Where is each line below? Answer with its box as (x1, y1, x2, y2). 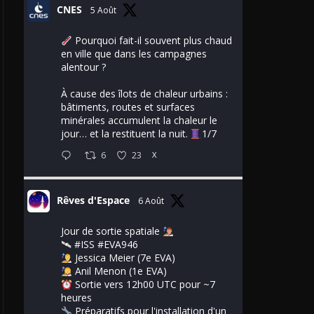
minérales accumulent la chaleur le (61, 114, 217, 128)
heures (61, 291, 92, 305)
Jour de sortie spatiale (61, 224, 163, 238)
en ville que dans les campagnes (61, 47, 207, 61)
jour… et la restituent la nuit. (61, 127, 191, 141)
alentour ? (61, 60, 106, 74)
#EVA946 (97, 238, 138, 252)
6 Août (138, 195, 164, 207)
